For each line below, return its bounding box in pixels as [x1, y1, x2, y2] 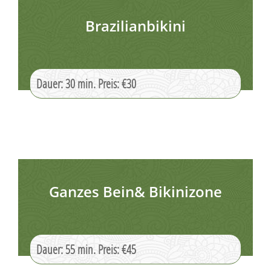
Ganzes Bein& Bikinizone [49, 181, 222, 201]
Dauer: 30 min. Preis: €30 [36, 76, 136, 91]
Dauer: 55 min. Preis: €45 [36, 241, 136, 257]
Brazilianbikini [85, 16, 186, 36]
